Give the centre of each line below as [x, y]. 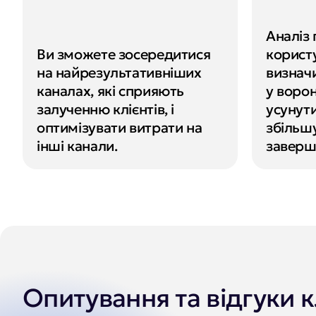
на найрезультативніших [119, 72]
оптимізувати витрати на [120, 127]
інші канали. [77, 146]
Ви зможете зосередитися [124, 54]
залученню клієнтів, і [106, 109]
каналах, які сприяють [111, 91]
